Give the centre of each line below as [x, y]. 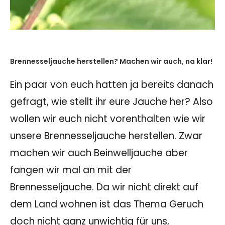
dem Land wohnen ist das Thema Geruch [107, 204]
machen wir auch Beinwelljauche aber [99, 153]
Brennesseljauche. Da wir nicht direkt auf [104, 187]
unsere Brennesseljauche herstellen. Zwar [106, 136]
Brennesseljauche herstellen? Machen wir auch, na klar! [111, 62]
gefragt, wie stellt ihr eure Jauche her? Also [111, 102]
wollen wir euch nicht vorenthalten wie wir [108, 119]
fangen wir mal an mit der [71, 170]
